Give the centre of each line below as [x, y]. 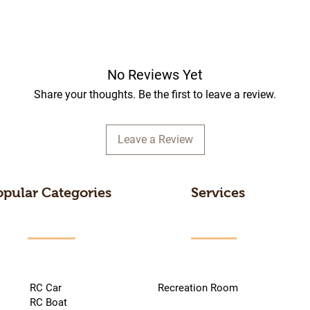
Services [218, 192]
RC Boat [47, 302]
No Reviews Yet [155, 74]
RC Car [68, 288]
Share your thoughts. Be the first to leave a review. [155, 94]
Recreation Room [198, 288]
